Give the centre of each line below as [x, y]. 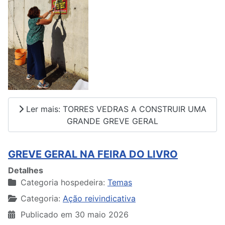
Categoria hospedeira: [63, 183]
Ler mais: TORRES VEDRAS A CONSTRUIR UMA [115, 109]
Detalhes [26, 171]
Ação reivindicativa [99, 199]
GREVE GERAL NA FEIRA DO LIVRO [93, 154]
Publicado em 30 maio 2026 [75, 215]
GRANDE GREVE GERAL [113, 121]
